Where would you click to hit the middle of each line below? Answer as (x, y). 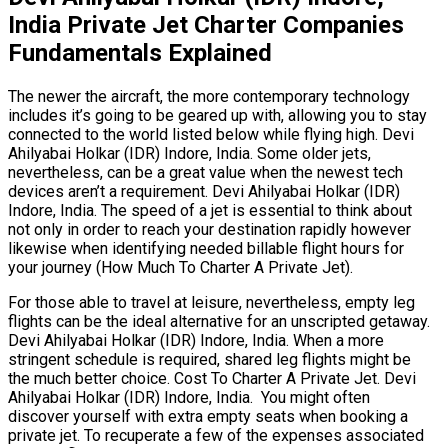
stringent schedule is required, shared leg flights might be (209, 360)
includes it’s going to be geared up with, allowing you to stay (217, 116)
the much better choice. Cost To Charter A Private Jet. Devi (212, 379)
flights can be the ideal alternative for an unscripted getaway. (219, 322)
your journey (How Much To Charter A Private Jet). (180, 268)
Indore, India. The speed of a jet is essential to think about (210, 211)
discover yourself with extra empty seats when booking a (208, 417)
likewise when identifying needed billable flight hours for (206, 249)
